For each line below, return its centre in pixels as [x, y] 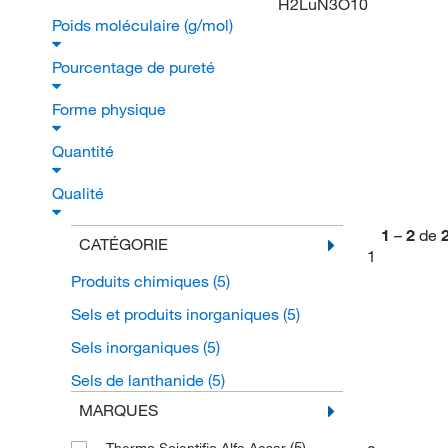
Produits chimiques [141, 281]
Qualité [80, 193]
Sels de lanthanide [139, 380]
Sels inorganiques [136, 347]
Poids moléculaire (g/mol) [144, 25]
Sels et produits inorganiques [176, 314]
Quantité [85, 151]
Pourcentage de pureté [135, 67]
